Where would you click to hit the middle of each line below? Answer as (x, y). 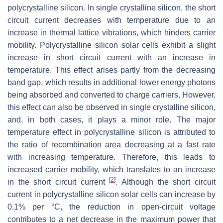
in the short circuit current (58, 182)
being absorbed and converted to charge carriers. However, (111, 95)
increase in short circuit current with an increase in (111, 57)
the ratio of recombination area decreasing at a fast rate (111, 144)
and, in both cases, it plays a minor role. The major (111, 119)
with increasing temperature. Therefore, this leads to (111, 157)
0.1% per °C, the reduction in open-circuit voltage (111, 207)
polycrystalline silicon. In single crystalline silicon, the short (111, 7)
